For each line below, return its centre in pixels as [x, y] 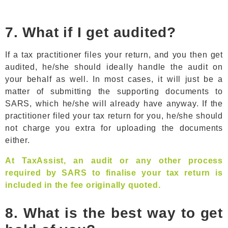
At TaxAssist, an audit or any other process [114, 161]
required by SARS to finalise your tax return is [114, 173]
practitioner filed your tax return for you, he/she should [114, 116]
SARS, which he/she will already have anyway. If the [114, 104]
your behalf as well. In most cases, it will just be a [114, 79]
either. [18, 140]
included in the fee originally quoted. [83, 185]
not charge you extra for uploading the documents [114, 128]
